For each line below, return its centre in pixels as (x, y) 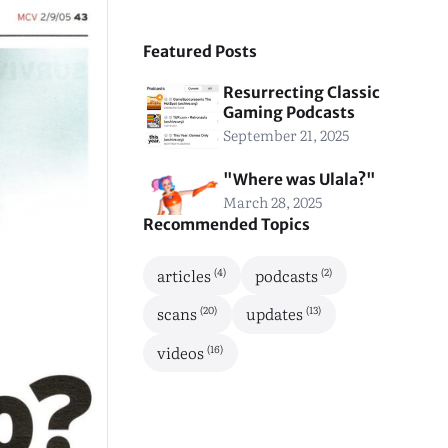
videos (182, 353)
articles (186, 275)
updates (276, 314)
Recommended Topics (226, 225)
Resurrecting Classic (301, 93)
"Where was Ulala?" (299, 180)
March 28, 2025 (272, 202)
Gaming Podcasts (288, 113)
